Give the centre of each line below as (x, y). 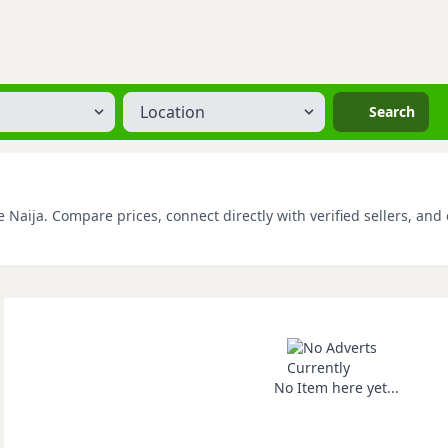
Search (391, 111)
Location (150, 100)
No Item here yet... (337, 387)
